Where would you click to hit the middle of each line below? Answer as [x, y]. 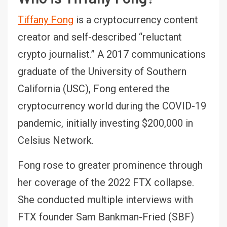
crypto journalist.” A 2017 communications [112, 54]
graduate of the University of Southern [102, 71]
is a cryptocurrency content [136, 20]
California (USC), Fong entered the [94, 88]
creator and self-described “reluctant [100, 37]
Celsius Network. [56, 140]
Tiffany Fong [46, 20]
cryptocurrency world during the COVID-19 [112, 106]
